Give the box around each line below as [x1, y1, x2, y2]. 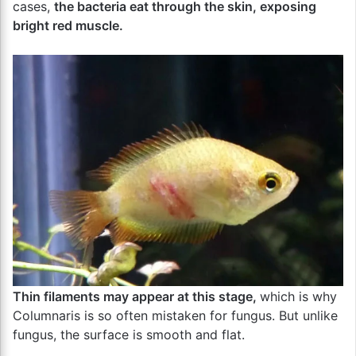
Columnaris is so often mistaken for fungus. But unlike [13, 307, 338, 323]
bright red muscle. [13, 17, 123, 33]
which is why [260, 288, 337, 304]
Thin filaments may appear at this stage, [13, 288, 260, 304]
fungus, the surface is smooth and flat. [13, 326, 245, 342]
